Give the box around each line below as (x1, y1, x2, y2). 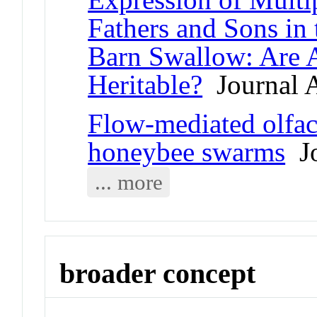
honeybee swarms (88, 136, 286, 167)
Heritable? (88, 69, 203, 100)
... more (94, 169, 163, 195)
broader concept (59, 257, 256, 289)
